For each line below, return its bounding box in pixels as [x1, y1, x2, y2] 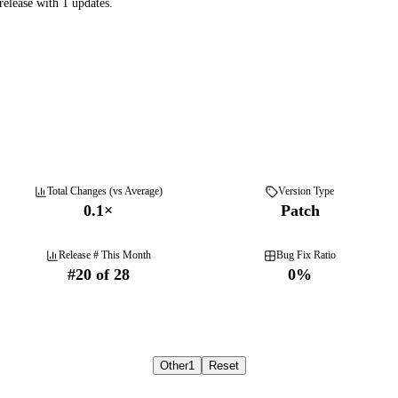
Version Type [278, 185, 334, 197]
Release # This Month [58, 249, 151, 261]
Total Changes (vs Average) [46, 185, 163, 197]
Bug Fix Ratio [276, 249, 336, 261]
